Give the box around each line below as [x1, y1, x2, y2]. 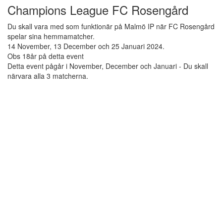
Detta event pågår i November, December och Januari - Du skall [7, 61, 208, 71]
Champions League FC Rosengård [7, 1, 188, 19]
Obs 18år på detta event [7, 51, 84, 61]
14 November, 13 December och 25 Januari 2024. [7, 41, 165, 52]
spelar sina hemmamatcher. [7, 31, 95, 42]
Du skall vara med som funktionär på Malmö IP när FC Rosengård [7, 21, 215, 32]
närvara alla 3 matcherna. [7, 71, 88, 81]
